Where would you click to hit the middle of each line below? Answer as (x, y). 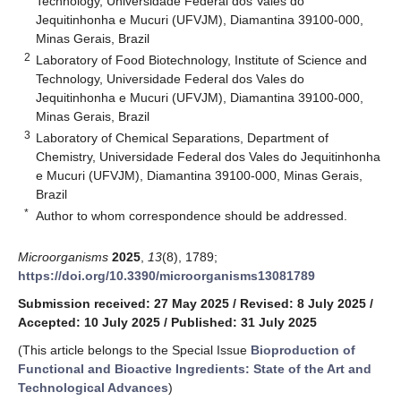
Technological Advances (93, 387)
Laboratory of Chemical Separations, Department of (183, 137)
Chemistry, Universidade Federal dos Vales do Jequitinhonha (209, 156)
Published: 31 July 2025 (244, 322)
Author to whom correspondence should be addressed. (192, 215)
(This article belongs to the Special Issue (134, 350)
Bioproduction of (303, 350)
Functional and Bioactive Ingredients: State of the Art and (195, 368)
